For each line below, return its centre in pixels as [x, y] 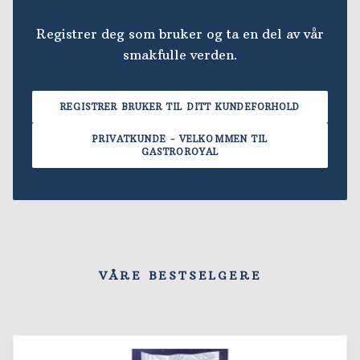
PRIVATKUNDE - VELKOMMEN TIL [180, 139]
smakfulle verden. [180, 55]
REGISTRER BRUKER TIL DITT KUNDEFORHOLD [180, 107]
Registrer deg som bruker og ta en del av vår [180, 34]
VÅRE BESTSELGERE [180, 276]
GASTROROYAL [180, 152]
